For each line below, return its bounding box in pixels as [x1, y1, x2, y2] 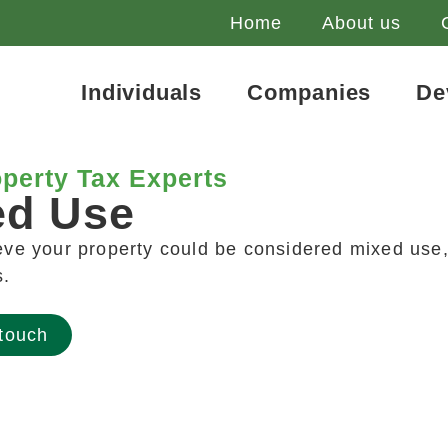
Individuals [81, 80, 202, 105]
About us [321, 13, 401, 33]
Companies [246, 80, 372, 105]
